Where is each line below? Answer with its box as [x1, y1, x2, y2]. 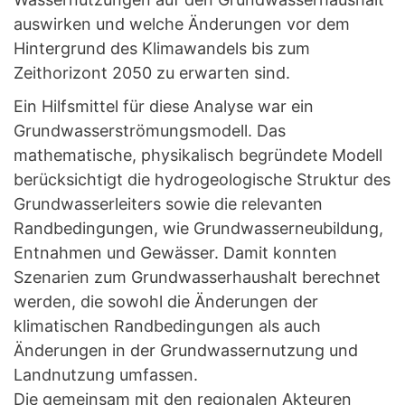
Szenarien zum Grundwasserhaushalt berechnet [14, 268, 381, 287]
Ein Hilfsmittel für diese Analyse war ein [14, 97, 314, 116]
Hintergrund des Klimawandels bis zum [14, 39, 310, 58]
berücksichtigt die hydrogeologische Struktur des [14, 170, 391, 189]
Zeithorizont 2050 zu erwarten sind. [14, 63, 290, 82]
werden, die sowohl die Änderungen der [14, 292, 318, 311]
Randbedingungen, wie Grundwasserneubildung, [14, 219, 383, 238]
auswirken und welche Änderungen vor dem [14, 14, 350, 33]
